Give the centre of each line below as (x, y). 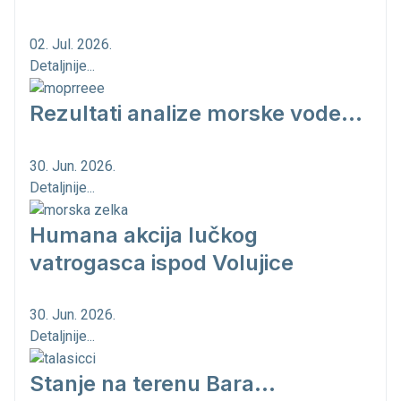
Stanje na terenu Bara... (153, 384)
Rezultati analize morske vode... (196, 113)
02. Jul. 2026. (71, 45)
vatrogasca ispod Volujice (162, 262)
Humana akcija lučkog (144, 235)
